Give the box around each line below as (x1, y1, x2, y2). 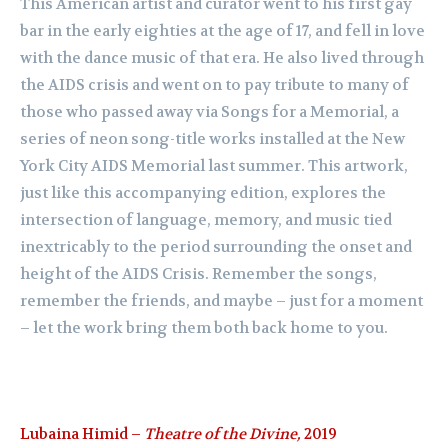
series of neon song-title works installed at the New (20, 129, 405, 150)
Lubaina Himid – (20, 424, 144, 445)
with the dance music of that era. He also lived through (20, 48, 424, 69)
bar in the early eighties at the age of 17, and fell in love (20, 21, 425, 42)
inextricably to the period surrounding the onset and (20, 237, 412, 258)
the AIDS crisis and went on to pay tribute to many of (20, 75, 409, 96)
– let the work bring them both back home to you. (20, 318, 391, 339)
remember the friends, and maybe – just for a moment (20, 291, 423, 312)
